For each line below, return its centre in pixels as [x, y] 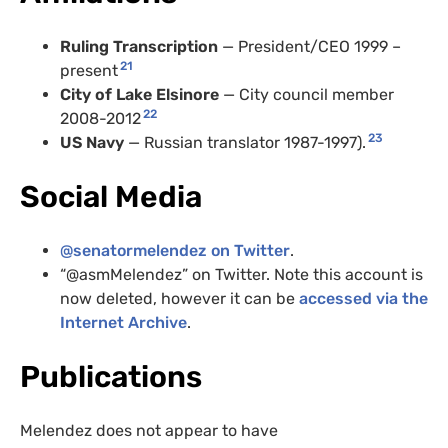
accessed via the [363, 299]
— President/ [270, 47]
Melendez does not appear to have [149, 431]
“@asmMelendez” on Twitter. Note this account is [241, 275]
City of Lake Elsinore [139, 95]
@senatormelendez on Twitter [175, 251]
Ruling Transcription [141, 47]
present [89, 71]
